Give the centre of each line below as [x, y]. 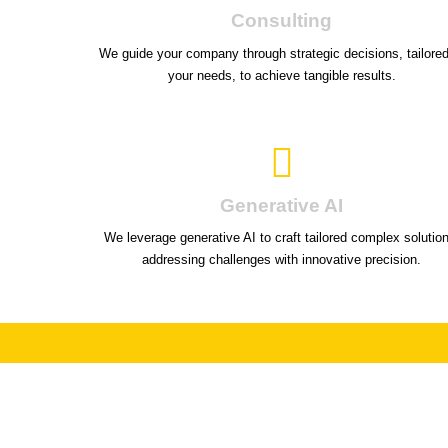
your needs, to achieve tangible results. [281, 75]
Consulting [282, 21]
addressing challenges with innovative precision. [282, 260]
